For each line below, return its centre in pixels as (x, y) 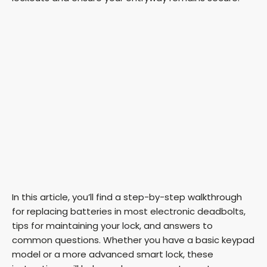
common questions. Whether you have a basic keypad (133, 240)
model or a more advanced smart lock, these (113, 254)
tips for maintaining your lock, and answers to (112, 226)
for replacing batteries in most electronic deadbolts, (129, 212)
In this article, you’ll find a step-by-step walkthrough (127, 197)
